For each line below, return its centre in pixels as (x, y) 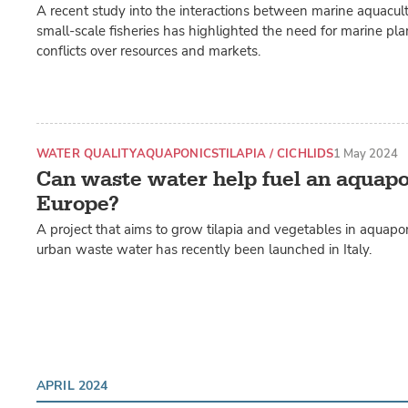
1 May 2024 (366, 154)
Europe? (78, 203)
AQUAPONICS (177, 154)
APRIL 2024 (72, 385)
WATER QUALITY (87, 154)
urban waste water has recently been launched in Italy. (204, 249)
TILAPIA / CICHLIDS (276, 154)
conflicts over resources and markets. (148, 51)
